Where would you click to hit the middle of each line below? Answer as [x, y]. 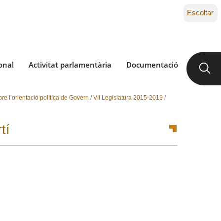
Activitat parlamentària [70, 65]
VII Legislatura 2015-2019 [128, 98]
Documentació [152, 65]
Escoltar [200, 13]
